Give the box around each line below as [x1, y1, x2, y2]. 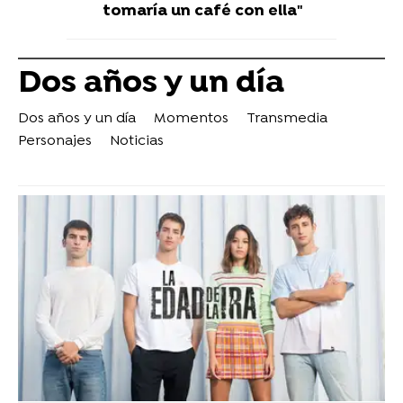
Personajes [18, 132, 92, 151]
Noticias [110, 132, 164, 151]
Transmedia [246, 110, 327, 129]
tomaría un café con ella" [103, 2, 303, 22]
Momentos [154, 110, 228, 129]
